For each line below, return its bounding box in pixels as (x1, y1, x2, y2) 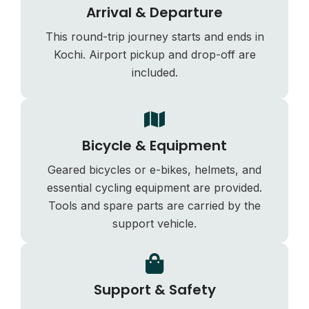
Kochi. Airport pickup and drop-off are (53, 47, 256, 61)
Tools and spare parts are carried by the (48, 198, 261, 212)
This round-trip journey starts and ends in (45, 29, 264, 43)
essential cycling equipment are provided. (47, 180, 262, 195)
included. (131, 65, 178, 79)
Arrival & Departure (86, 2, 223, 22)
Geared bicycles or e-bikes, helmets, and (48, 162, 261, 177)
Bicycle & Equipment (82, 135, 227, 155)
